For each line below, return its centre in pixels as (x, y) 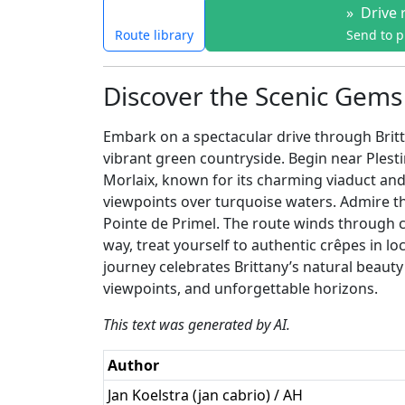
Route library (154, 34)
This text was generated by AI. (197, 324)
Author (133, 365)
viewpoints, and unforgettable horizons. (240, 288)
